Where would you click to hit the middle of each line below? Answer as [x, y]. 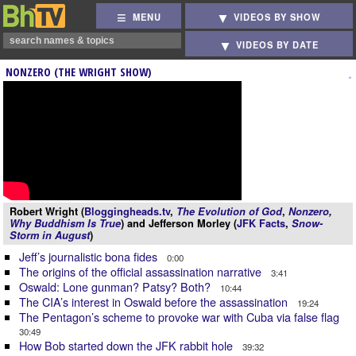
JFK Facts [261, 223]
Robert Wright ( [47, 211]
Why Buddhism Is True [65, 223]
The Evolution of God [229, 211]
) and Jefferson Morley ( [179, 223]
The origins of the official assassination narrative [142, 271]
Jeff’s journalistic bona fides [90, 256]
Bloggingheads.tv [127, 211]
